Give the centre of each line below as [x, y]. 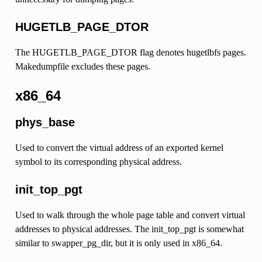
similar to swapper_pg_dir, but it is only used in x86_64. [118, 243]
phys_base [45, 122]
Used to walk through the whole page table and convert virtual [130, 215]
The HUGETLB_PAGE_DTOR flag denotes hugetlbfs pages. [130, 52]
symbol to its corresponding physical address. [98, 161]
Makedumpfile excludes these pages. [82, 66]
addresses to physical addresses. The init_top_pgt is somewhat [129, 229]
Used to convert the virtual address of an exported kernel [119, 147]
